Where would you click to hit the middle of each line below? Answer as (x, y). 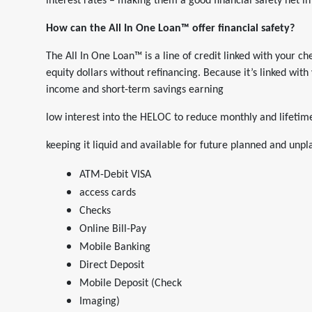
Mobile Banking (115, 247)
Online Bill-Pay (113, 229)
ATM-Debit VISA (115, 175)
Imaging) (100, 302)
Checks (95, 211)
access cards (108, 193)
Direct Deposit (112, 265)
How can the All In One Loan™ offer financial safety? (170, 29)
